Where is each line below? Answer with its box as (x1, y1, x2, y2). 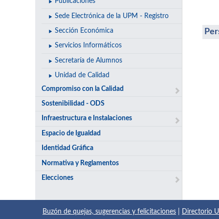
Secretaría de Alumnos (54, 57, 122, 64)
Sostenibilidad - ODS (42, 100, 105, 107)
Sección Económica (54, 27, 113, 34)
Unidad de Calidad (54, 72, 109, 79)
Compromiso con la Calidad (42, 85, 124, 92)
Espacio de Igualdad (42, 130, 101, 137)
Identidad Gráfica (42, 145, 94, 152)
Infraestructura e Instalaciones (42, 115, 132, 122)
